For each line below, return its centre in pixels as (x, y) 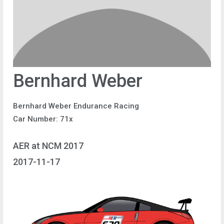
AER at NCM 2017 (48, 145)
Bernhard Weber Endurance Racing (76, 106)
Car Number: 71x (43, 119)
